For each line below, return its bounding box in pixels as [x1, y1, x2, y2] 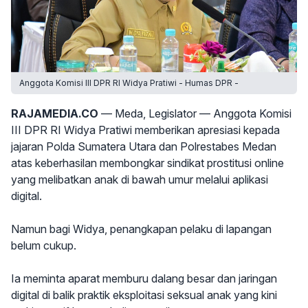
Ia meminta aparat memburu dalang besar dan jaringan [11, 272, 277, 285]
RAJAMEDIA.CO [11, 107, 98, 120]
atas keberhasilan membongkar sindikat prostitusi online [11, 156, 284, 170]
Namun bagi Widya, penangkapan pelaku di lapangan [11, 222, 272, 236]
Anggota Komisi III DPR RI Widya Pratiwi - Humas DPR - [19, 78, 239, 88]
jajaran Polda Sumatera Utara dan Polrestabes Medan [11, 140, 276, 153]
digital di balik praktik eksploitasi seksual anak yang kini [11, 288, 277, 302]
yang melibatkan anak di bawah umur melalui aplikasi [11, 173, 268, 186]
